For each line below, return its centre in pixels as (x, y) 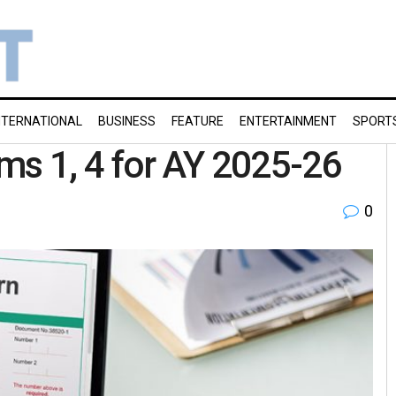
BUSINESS (127, 121)
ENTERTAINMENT (288, 121)
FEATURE (198, 121)
